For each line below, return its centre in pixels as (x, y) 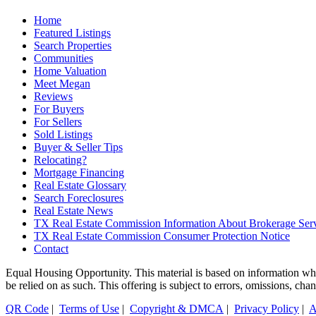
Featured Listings (72, 33)
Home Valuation (70, 71)
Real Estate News (73, 211)
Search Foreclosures (79, 198)
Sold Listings (63, 135)
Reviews (53, 97)
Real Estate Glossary (80, 186)
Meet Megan (62, 84)
